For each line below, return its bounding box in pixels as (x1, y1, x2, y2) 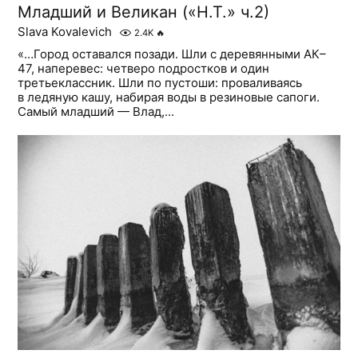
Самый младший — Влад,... (18, 104, 175, 120)
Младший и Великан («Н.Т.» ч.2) (18, 2, 270, 22)
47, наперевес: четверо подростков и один (18, 61, 270, 77)
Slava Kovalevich (18, 24, 113, 40)
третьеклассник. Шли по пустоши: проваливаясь (18, 75, 303, 91)
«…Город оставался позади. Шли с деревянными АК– (18, 46, 327, 62)
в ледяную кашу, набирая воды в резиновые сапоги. (18, 89, 320, 105)
